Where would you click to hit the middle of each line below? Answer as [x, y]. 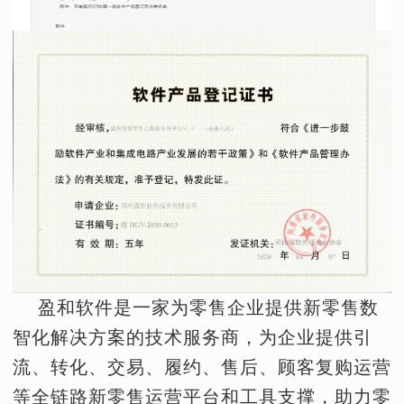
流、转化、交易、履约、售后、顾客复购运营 [202, 367]
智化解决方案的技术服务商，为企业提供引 [193, 337]
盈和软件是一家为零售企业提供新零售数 [196, 307]
